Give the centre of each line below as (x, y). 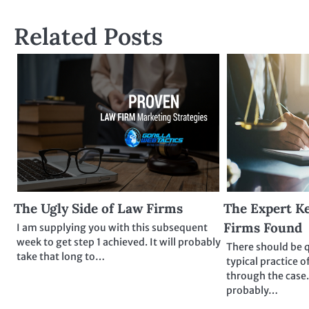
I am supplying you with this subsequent (112, 228)
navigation (55, 19)
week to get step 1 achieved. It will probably (119, 242)
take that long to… (61, 257)
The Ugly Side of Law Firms (98, 209)
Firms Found (263, 228)
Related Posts (88, 37)
